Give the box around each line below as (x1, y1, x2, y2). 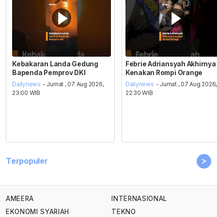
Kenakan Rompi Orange (125, 68, 203, 77)
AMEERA (6, 195, 34, 203)
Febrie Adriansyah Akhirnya (125, 60, 216, 68)
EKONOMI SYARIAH (6, 207, 70, 216)
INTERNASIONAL (111, 195, 167, 203)
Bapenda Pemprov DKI (12, 68, 86, 77)
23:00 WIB (12, 89, 41, 97)
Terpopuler (6, 156, 48, 166)
